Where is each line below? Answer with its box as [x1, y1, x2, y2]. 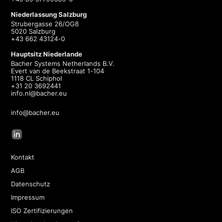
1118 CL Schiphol [11, 74, 62, 82]
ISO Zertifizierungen [11, 206, 73, 215]
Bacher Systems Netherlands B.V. [11, 59, 115, 67]
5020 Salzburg [11, 27, 56, 35]
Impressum [11, 193, 45, 201]
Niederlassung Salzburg [11, 10, 87, 18]
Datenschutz [11, 179, 51, 188]
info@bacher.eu [11, 108, 60, 116]
